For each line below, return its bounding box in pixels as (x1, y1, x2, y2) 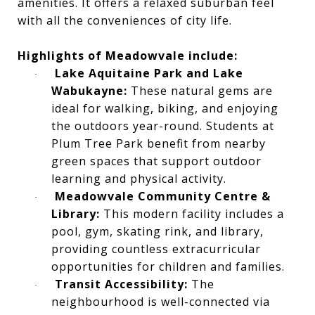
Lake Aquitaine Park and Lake (55, 65, 243, 82)
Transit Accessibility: (55, 276, 188, 292)
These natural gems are (127, 83, 273, 99)
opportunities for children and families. (51, 259, 285, 275)
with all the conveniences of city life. (18, 13, 232, 29)
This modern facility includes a (100, 206, 284, 222)
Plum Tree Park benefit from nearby (51, 136, 266, 152)
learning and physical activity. (51, 171, 226, 187)
